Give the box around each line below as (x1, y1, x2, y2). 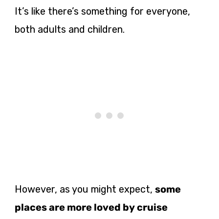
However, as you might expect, (15, 183, 155, 195)
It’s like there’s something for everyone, (15, 5, 190, 17)
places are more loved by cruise (15, 201, 168, 213)
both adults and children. (15, 23, 125, 35)
